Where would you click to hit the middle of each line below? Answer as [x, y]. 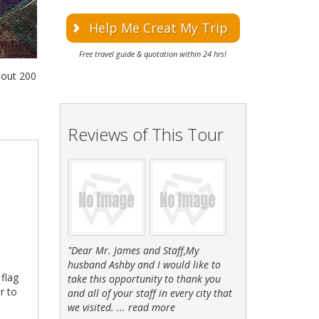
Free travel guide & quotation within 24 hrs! [153, 54]
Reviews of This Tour [145, 134]
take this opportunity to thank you [144, 279]
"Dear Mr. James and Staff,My [133, 250]
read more [151, 307]
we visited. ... [96, 307]
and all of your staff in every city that [150, 293]
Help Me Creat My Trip [158, 28]
